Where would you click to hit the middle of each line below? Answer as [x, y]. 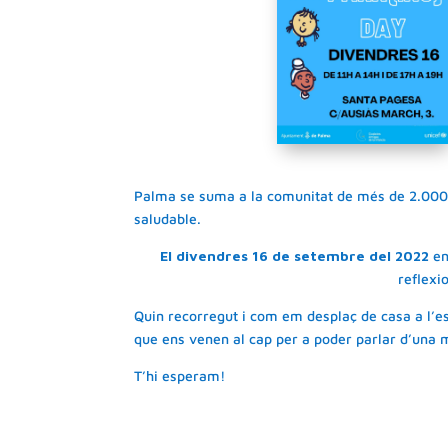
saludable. [168, 218]
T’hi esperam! [180, 375]
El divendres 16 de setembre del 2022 [294, 255]
